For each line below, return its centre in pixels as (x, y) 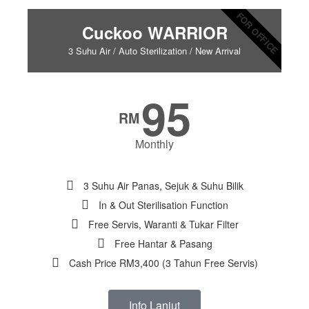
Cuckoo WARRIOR (154, 33)
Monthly (154, 144)
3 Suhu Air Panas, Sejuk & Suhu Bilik (163, 186)
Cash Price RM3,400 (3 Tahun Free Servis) (163, 263)
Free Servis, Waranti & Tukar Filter (163, 225)
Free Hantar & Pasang (163, 244)
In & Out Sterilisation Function (163, 205)
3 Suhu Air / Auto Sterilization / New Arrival (154, 51)
